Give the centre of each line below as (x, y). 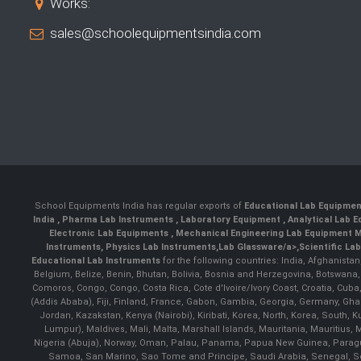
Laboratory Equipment (232, 220)
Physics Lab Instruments (161, 247)
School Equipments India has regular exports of (139, 206)
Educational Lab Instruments (95, 261)
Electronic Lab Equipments (110, 234)
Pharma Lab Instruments (119, 220)
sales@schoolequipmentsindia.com (156, 33)
